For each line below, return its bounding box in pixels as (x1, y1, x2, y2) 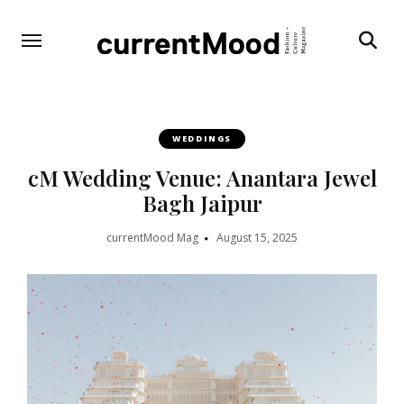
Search (358, 68, 391, 82)
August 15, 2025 (216, 229, 298, 245)
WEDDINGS (171, 132, 233, 144)
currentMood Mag (106, 229, 198, 245)
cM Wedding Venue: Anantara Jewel (27, 162, 377, 192)
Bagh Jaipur (142, 188, 262, 217)
